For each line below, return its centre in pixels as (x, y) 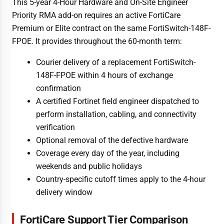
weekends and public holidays (89, 166)
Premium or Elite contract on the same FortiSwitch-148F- (111, 28)
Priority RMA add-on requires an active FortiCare (96, 15)
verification (55, 127)
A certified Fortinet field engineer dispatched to (117, 101)
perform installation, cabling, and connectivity (116, 114)
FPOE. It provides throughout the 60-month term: (97, 41)
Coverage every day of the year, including (108, 153)
